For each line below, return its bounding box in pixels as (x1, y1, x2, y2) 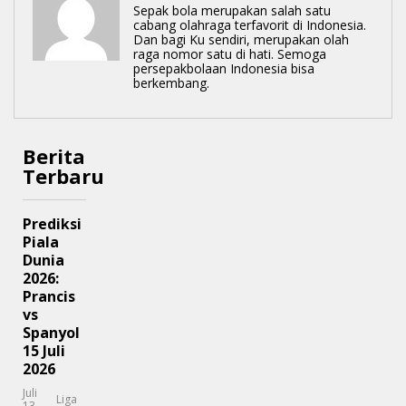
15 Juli (23, 341, 65, 362)
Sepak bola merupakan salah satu (133, 2, 331, 20)
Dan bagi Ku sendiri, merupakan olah (133, 31, 349, 49)
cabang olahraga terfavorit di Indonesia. (133, 16, 366, 34)
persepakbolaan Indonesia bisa (133, 60, 314, 78)
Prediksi (23, 214, 82, 235)
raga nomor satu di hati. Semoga (133, 45, 326, 63)
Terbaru (23, 162, 104, 190)
